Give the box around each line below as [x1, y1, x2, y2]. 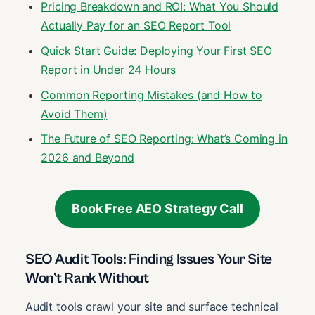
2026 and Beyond [41, 150, 134, 165]
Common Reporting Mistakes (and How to [41, 87, 262, 102]
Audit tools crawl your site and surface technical [25, 299, 278, 314]
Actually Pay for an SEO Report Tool [41, 18, 231, 32]
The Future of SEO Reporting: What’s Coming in [41, 131, 288, 146]
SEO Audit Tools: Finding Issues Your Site [25, 251, 272, 269]
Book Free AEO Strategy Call [72, 201, 243, 217]
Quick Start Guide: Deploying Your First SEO [41, 43, 272, 58]
